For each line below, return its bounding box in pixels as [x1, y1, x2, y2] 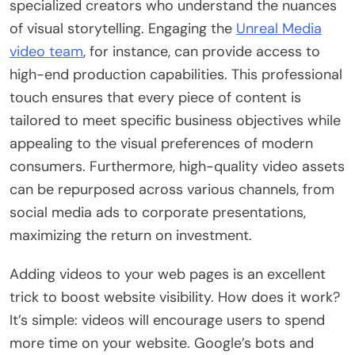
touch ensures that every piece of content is [10, 87, 301, 107]
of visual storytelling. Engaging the [10, 18, 236, 38]
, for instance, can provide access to [83, 41, 320, 61]
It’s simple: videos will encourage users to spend [10, 310, 325, 330]
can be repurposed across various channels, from [10, 179, 334, 199]
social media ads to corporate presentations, [10, 202, 306, 222]
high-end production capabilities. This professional [10, 64, 342, 84]
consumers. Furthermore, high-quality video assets [10, 156, 345, 176]
